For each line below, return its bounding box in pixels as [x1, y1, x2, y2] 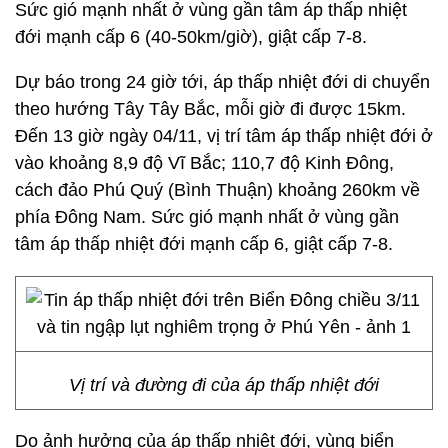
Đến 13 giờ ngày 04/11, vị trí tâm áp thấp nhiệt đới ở [15, 126, 433, 146]
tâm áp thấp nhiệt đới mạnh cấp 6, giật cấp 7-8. [15, 234, 393, 254]
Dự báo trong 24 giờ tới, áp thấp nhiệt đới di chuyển [15, 72, 430, 92]
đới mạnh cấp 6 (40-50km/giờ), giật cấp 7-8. [15, 27, 367, 47]
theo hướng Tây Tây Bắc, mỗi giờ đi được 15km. [15, 99, 406, 119]
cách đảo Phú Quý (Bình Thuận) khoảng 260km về [15, 180, 420, 200]
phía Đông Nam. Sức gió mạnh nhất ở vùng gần [15, 207, 399, 227]
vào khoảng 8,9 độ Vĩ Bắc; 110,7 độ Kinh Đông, [15, 153, 394, 173]
